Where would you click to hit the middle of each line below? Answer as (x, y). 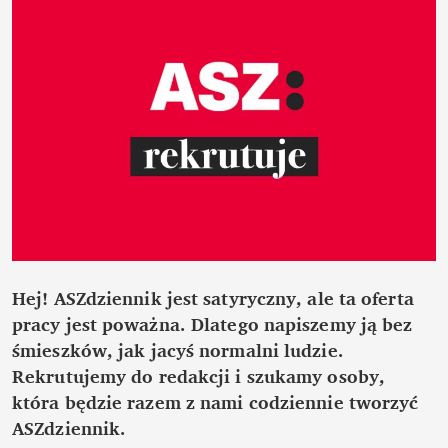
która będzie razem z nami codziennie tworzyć (215, 401)
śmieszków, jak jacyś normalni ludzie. (178, 349)
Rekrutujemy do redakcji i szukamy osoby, (199, 375)
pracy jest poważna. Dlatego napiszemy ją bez (212, 323)
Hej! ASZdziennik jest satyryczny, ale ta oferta (213, 297)
